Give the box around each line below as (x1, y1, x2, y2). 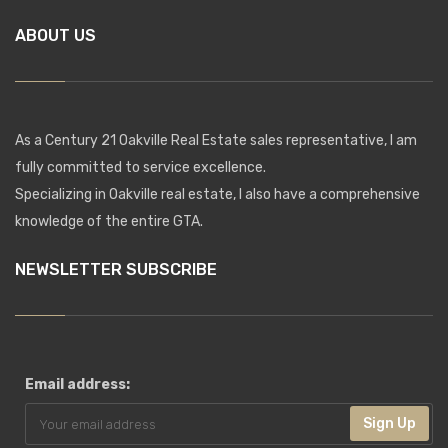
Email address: (25, 376, 130, 393)
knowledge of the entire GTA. (15, 213, 203, 230)
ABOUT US (15, 26, 96, 45)
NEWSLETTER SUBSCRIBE (15, 260, 217, 279)
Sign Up (363, 415, 416, 432)
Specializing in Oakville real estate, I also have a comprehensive (15, 186, 420, 203)
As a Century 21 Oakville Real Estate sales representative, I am (15, 132, 417, 149)
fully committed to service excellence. (15, 159, 266, 176)
